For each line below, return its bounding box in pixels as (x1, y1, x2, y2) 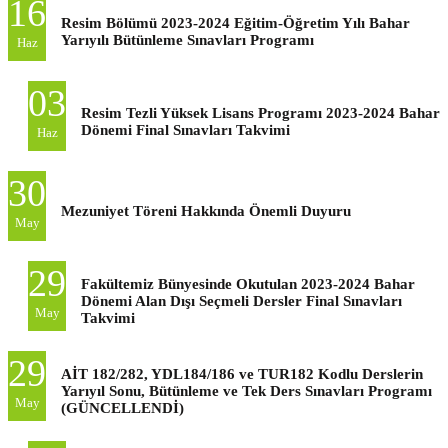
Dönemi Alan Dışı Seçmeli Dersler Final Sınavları (81, 292, 402, 309)
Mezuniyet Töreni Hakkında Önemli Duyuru (61, 202, 351, 219)
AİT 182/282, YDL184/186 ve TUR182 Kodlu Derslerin (61, 365, 423, 382)
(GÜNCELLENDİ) (61, 399, 184, 416)
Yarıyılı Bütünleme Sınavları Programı (61, 31, 314, 48)
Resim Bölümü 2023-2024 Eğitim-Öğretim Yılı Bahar (61, 14, 410, 31)
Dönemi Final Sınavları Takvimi (81, 121, 290, 138)
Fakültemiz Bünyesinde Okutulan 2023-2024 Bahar (81, 275, 415, 292)
